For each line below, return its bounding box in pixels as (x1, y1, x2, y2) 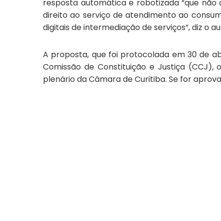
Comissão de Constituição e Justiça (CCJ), (43, 61, 217, 73)
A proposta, (43, 49, 92, 60)
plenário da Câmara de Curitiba (43, 74, 165, 85)
